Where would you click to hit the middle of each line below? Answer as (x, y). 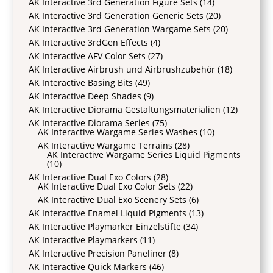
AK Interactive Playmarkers (83, 240)
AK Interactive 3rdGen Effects (89, 43)
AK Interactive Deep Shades (85, 96)
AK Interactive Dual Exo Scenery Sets (112, 200)
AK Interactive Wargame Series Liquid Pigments (144, 155)
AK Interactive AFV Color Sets (87, 56)
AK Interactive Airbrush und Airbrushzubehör (122, 69)
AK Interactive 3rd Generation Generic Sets (116, 16)
